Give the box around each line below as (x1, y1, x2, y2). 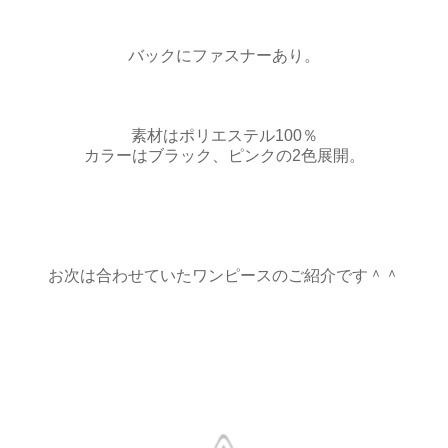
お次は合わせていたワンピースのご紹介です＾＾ (48, 266, 400, 284)
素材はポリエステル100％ (130, 126, 318, 144)
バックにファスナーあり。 (128, 46, 320, 64)
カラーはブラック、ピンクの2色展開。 (83, 146, 365, 164)
